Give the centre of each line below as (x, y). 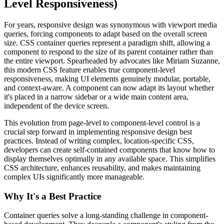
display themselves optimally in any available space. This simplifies (110, 159)
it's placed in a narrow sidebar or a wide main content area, (96, 97)
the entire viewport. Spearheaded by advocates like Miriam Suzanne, (112, 61)
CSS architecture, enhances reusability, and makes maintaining (102, 168)
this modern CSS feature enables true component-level (89, 70)
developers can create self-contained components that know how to (109, 150)
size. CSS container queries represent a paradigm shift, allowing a (107, 43)
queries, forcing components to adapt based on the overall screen (105, 34)
